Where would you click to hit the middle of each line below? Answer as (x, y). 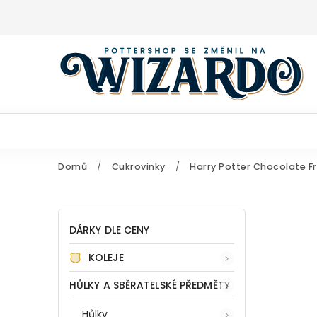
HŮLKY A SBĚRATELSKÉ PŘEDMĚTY (150, 285)
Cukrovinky (138, 167)
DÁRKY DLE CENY (110, 230)
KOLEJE (106, 258)
